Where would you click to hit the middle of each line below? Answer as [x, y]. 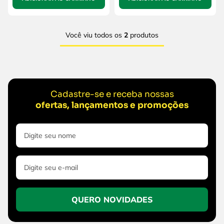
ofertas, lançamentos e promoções [112, 105]
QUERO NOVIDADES [112, 199]
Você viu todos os [95, 35]
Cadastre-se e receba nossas [112, 94]
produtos [143, 35]
